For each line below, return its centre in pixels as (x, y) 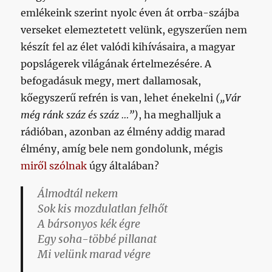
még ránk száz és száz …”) (80, 114)
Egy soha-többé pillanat (97, 239)
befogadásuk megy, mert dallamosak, (111, 80)
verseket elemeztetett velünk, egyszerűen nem (134, 29)
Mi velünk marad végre (94, 254)
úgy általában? (123, 165)
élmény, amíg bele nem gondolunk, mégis (122, 148)
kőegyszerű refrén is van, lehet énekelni (118, 97)
